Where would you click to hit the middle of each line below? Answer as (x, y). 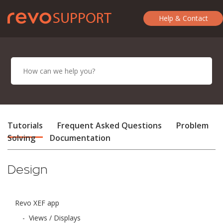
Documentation (80, 138)
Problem (192, 125)
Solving (21, 138)
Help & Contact (183, 18)
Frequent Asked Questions (110, 125)
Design (28, 169)
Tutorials (25, 125)
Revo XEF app (37, 203)
